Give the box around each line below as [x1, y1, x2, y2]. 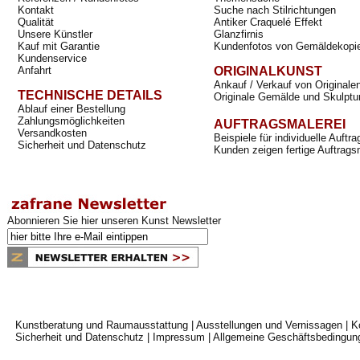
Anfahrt [18, 64, 51, 76]
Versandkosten [18, 127, 87, 139]
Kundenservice [18, 52, 87, 64]
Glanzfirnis [214, 28, 264, 40]
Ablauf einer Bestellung [18, 103, 125, 115]
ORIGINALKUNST [214, 64, 322, 78]
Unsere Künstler [18, 28, 92, 40]
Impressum [153, 331, 205, 343]
